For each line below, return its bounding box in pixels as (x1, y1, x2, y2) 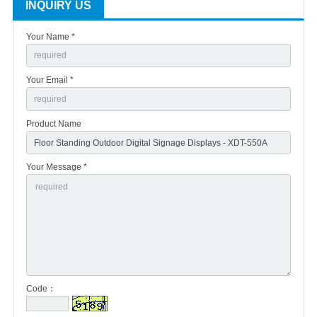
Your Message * (26, 162, 87, 173)
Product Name (26, 118, 81, 129)
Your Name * (26, 31, 75, 42)
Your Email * (26, 75, 74, 86)
